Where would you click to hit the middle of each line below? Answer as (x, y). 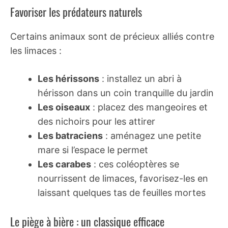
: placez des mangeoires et (149, 107)
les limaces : (36, 50)
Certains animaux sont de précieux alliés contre (112, 36)
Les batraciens (70, 135)
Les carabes (64, 164)
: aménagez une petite (152, 135)
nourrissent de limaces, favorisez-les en (123, 178)
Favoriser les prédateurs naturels (76, 11)
